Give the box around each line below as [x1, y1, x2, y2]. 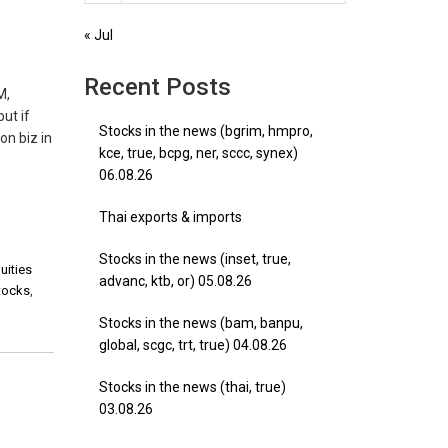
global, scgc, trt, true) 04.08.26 [98, 337, 287, 353]
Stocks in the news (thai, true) [98, 379, 286, 395]
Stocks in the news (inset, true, [98, 251, 291, 267]
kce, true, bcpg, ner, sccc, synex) [98, 145, 298, 161]
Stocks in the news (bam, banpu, [98, 315, 303, 331]
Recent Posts [83, 73, 231, 101]
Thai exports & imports [98, 209, 242, 225]
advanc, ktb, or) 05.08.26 [98, 273, 252, 289]
